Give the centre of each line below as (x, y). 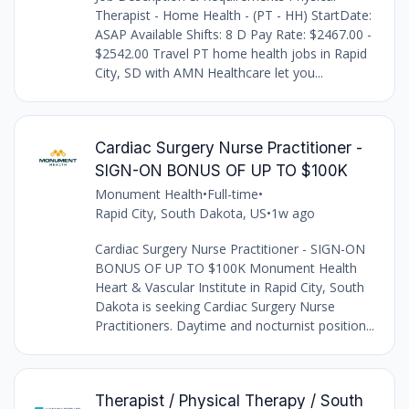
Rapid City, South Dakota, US (180, 213)
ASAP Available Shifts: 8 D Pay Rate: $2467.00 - (233, 34)
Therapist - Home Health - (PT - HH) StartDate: (233, 15)
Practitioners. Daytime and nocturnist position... (234, 325)
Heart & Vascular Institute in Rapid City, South (229, 287)
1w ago (293, 213)
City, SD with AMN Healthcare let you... (209, 72)
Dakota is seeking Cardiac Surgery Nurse (215, 306)
